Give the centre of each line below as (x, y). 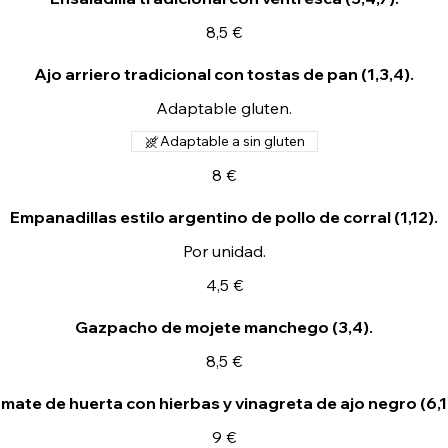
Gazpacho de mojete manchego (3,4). (224, 327)
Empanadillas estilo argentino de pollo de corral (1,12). (224, 217)
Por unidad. (224, 251)
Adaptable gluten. (224, 108)
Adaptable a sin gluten (232, 141)
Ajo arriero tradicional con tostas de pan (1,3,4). (224, 74)
